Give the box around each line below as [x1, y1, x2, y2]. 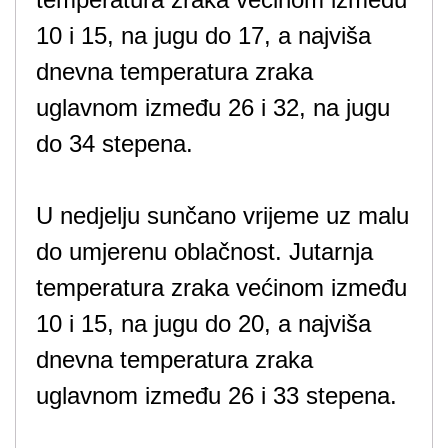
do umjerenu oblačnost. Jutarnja [36, 238, 373, 265]
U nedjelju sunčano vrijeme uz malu [36, 202, 409, 229]
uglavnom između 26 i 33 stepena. [36, 382, 397, 409]
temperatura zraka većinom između [36, 274, 407, 301]
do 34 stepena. [36, 130, 193, 157]
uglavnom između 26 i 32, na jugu [36, 94, 390, 121]
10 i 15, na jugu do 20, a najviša [36, 310, 371, 337]
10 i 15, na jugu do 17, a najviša [36, 22, 371, 49]
